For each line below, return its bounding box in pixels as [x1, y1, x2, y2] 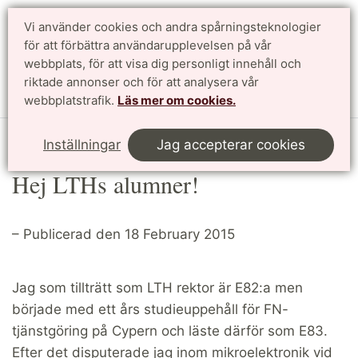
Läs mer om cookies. [117, 93, 236, 108]
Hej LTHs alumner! [12, 167, 199, 200]
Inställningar [43, 137, 121, 153]
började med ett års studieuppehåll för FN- [12, 300, 288, 317]
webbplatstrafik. [24, 93, 117, 108]
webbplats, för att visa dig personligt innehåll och [24, 56, 301, 71]
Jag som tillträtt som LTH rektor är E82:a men [12, 279, 303, 296]
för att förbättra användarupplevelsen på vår [24, 38, 272, 53]
